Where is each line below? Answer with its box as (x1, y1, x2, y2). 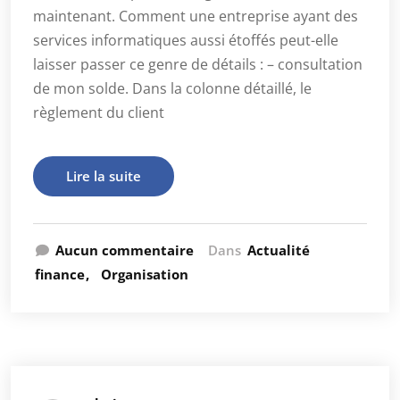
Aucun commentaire (55, 241, 194, 259)
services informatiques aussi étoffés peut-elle (33, 30, 338, 50)
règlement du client (33, 103, 164, 122)
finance (35, 265, 85, 283)
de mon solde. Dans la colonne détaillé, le (33, 79, 312, 98)
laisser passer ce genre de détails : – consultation (33, 54, 362, 74)
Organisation (101, 265, 188, 283)
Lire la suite (66, 167, 141, 185)
